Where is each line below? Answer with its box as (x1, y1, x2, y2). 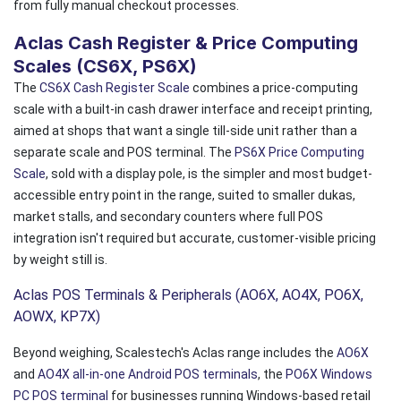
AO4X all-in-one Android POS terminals (38, 366, 258, 381)
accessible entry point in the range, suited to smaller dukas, (13, 187, 355, 202)
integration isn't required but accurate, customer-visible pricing (13, 230, 376, 245)
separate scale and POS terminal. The (13, 144, 235, 159)
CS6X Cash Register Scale (39, 80, 190, 95)
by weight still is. (13, 252, 107, 267)
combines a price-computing (190, 80, 358, 95)
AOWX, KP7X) (13, 307, 100, 325)
